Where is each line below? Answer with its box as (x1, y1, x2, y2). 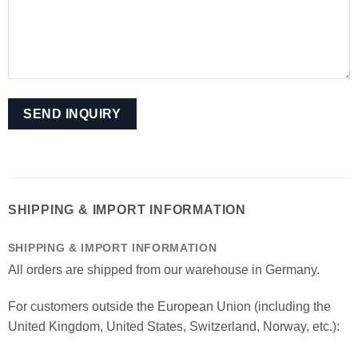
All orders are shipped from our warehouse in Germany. (7, 263, 320, 277)
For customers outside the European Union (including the (7, 300, 331, 314)
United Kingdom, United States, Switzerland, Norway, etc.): (7, 320, 340, 334)
